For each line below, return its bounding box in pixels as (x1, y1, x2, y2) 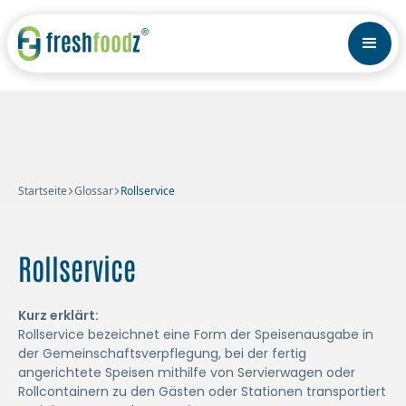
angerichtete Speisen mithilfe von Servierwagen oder (18, 363, 355, 382)
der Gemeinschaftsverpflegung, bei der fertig (18, 344, 306, 362)
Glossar (74, 183, 113, 198)
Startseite (18, 183, 67, 198)
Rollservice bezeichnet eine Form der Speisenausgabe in (18, 325, 373, 343)
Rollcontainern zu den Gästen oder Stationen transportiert (18, 382, 386, 401)
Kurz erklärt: (18, 306, 99, 324)
